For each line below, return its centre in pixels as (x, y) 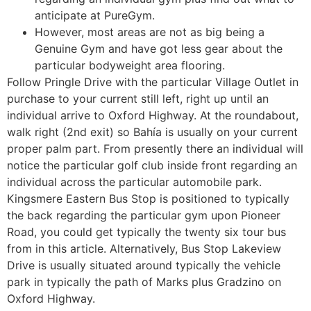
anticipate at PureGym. (95, 16)
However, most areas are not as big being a (150, 32)
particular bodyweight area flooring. (130, 66)
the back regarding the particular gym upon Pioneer (144, 216)
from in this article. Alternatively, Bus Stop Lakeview (144, 249)
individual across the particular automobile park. (134, 182)
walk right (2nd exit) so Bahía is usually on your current (152, 132)
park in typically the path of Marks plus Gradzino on (144, 282)
